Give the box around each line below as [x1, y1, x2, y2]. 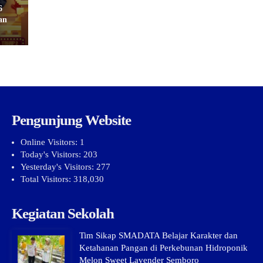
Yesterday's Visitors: [20, 162, 96, 172]
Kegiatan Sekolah [11, 205, 114, 222]
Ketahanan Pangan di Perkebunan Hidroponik [79, 243, 248, 253]
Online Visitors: [20, 137, 80, 147]
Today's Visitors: [20, 150, 83, 160]
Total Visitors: [20, 174, 73, 184]
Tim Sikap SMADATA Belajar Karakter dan [79, 231, 238, 241]
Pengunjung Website [11, 112, 131, 129]
